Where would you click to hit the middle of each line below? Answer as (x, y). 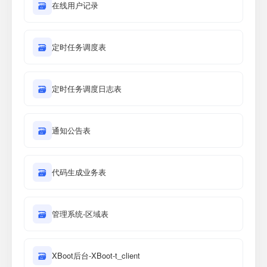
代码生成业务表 (79, 172)
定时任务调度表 (79, 47)
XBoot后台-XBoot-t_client (96, 255)
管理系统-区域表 (80, 214)
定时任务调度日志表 (87, 89)
